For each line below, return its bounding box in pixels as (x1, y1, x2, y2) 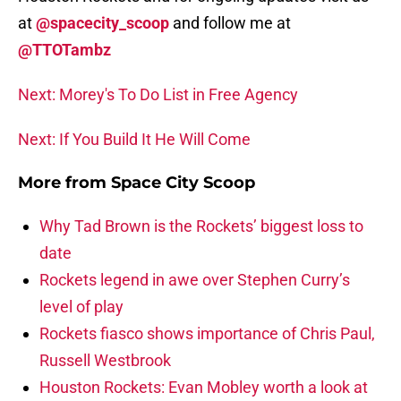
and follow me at (173, 13, 291, 33)
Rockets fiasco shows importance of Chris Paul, (39, 324, 375, 344)
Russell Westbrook (39, 351, 171, 371)
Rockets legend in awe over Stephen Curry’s (39, 270, 350, 290)
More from (18, 173, 111, 193)
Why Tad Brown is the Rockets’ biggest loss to (39, 217, 363, 236)
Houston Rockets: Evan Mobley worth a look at (39, 378, 368, 397)
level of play (39, 297, 124, 317)
